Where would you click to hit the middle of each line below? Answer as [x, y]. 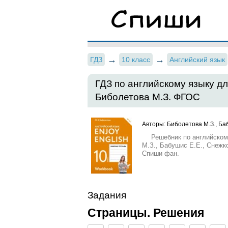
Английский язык [197, 60]
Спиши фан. [161, 153]
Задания [107, 195]
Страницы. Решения [146, 213]
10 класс [136, 60]
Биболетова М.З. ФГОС [148, 97]
